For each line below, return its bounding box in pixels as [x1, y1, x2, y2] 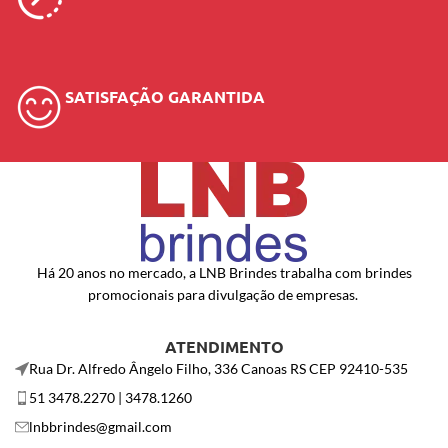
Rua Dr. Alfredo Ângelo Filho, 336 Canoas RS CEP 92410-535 [29, 359, 408, 377]
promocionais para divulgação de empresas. [87, 285, 361, 303]
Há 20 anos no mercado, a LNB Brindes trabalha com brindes [36, 263, 412, 281]
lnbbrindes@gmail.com [29, 417, 172, 435]
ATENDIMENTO [164, 335, 284, 357]
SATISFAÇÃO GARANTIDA [65, 85, 266, 107]
